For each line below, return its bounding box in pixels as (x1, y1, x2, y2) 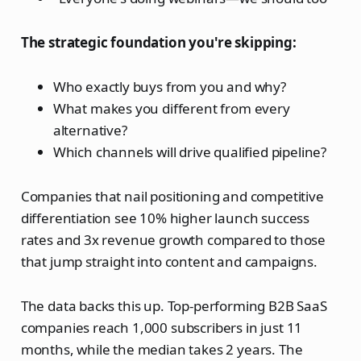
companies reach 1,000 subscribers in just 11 (20, 318, 303, 338)
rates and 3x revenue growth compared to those (20, 230, 326, 250)
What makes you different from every (52, 99, 290, 118)
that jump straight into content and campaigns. (20, 252, 317, 272)
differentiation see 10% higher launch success (20, 209, 310, 228)
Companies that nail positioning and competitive (20, 187, 324, 206)
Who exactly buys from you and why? (52, 77, 286, 97)
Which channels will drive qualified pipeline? (52, 143, 327, 162)
